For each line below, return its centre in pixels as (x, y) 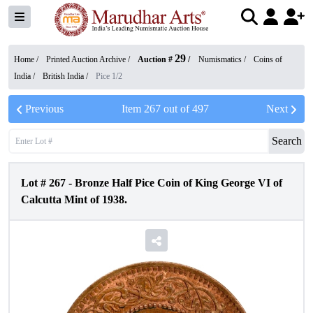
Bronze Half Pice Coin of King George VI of (179, 183)
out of (176, 109)
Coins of (268, 59)
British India (63, 76)
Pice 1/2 (109, 76)
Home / (27, 59)
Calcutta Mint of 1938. (74, 199)
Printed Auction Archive (86, 59)
